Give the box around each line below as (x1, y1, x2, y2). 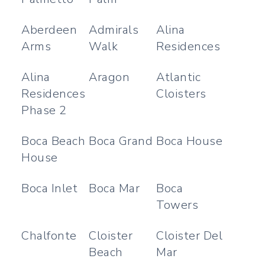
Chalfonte (21, 228, 77, 244)
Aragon (89, 69, 130, 85)
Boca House (156, 133, 223, 149)
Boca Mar (89, 180, 140, 196)
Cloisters (156, 86, 206, 102)
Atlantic (156, 69, 201, 85)
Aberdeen (21, 22, 77, 38)
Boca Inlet (21, 180, 77, 196)
